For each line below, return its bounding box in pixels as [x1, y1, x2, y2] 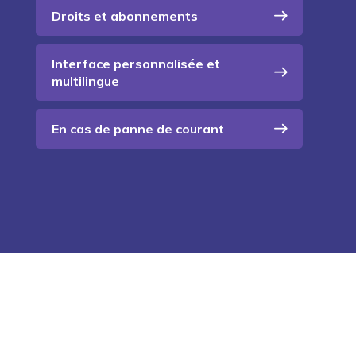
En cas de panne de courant [51, 121, 224, 137]
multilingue [51, 73, 119, 90]
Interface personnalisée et [51, 56, 220, 72]
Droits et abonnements [51, 8, 198, 25]
